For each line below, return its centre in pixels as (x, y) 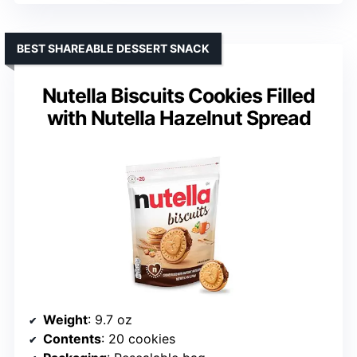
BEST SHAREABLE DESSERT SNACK (113, 48)
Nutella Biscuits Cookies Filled (178, 96)
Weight (65, 320)
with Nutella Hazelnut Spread (178, 118)
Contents (72, 339)
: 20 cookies (138, 339)
